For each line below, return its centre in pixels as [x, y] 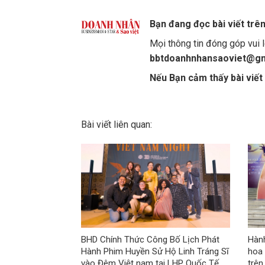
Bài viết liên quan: [117, 124]
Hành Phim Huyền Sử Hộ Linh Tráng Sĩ [155, 252]
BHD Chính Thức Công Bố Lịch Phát [150, 240]
